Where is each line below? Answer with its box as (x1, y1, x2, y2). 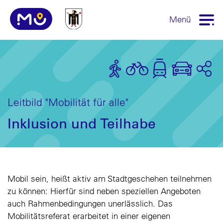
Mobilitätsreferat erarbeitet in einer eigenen (7, 211, 170, 222)
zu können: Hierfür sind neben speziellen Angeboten (7, 186, 201, 197)
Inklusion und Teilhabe (7, 114, 156, 132)
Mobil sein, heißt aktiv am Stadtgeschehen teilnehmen (7, 173, 212, 184)
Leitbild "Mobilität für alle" (7, 95, 128, 109)
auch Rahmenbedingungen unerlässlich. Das (7, 198, 173, 209)
